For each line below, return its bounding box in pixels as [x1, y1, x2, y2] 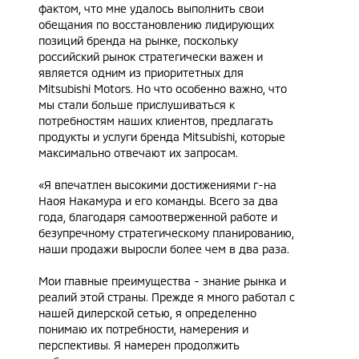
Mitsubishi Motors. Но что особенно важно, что [38, 82, 287, 96]
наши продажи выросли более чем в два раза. [38, 242, 289, 256]
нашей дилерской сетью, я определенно [38, 306, 256, 321]
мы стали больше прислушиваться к [38, 98, 235, 112]
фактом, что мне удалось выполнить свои [38, 2, 264, 16]
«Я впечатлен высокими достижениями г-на [38, 178, 276, 192]
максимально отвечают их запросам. [38, 146, 238, 160]
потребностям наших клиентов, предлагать [38, 114, 273, 128]
